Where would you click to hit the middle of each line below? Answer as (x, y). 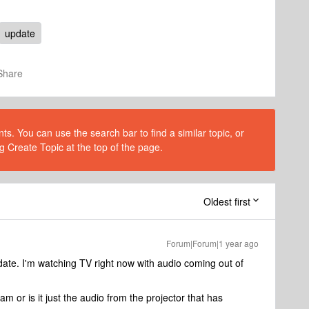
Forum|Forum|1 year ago (212, 243)
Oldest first (227, 201)
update (20, 33)
